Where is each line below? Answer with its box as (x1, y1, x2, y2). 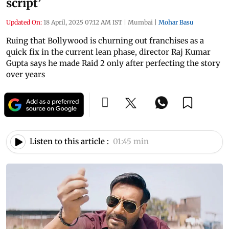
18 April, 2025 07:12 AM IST (43, 18, 122, 26)
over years (6, 69, 45, 79)
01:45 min (113, 136, 149, 147)
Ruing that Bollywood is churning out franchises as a (6, 35, 204, 45)
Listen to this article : (30, 136, 109, 147)
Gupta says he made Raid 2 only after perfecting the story (6, 58, 220, 68)
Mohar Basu (158, 18, 194, 26)
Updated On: (6, 18, 42, 26)
